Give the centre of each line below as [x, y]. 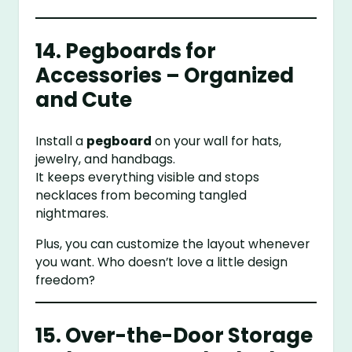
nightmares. [72, 214]
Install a [61, 141]
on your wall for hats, [217, 141]
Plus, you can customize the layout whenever [173, 244]
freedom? [66, 280]
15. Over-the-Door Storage [174, 335]
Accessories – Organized [165, 75]
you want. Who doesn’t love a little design [162, 262]
